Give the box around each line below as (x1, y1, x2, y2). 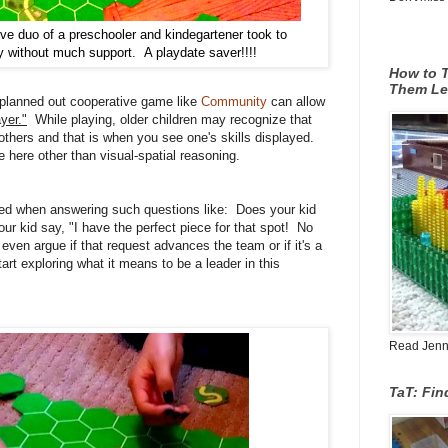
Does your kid (236, 202, 316, 218)
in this (245, 256, 280, 272)
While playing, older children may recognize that (27, 112, 312, 128)
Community (201, 94, 267, 110)
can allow (267, 94, 325, 110)
